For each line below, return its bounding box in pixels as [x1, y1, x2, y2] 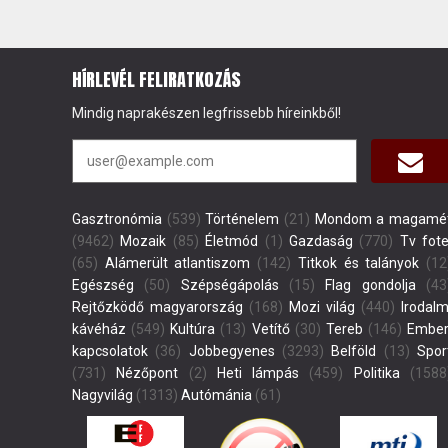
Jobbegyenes [188, 343, 275, 360]
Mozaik [120, 233, 167, 250]
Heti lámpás [216, 365, 300, 382]
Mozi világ [289, 299, 355, 316]
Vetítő [251, 321, 290, 338]
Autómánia [181, 387, 252, 404]
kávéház [72, 321, 126, 338]
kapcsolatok [72, 343, 148, 360]
